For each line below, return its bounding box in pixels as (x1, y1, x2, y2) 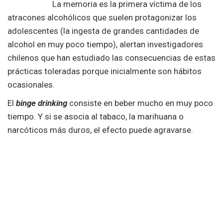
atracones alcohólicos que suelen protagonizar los (7, 12, 197, 22)
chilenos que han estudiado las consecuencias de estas (7, 52, 216, 63)
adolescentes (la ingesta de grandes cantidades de (7, 25, 199, 36)
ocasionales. (7, 79, 55, 90)
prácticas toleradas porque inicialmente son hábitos (7, 66, 202, 76)
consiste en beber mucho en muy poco (67, 98, 213, 108)
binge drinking (16, 98, 67, 108)
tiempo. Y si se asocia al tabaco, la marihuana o (7, 111, 184, 121)
